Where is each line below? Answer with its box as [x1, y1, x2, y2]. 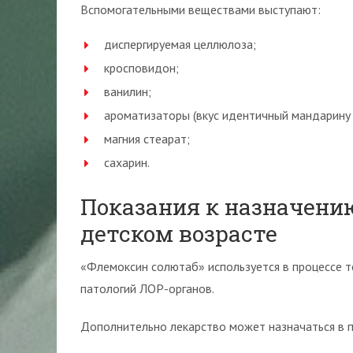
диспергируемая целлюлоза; [104, 36, 256, 52]
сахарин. [104, 154, 150, 170]
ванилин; [104, 84, 151, 99]
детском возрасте [80, 219, 277, 248]
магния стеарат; [104, 131, 190, 147]
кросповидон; [104, 60, 179, 76]
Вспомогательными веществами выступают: [80, 2, 321, 17]
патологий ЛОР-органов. [80, 281, 214, 296]
